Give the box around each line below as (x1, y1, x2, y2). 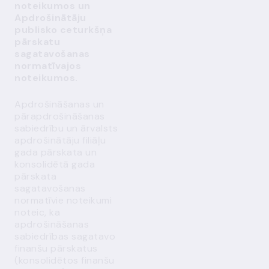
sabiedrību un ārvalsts (14, 122, 118, 134)
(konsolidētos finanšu (14, 254, 115, 267)
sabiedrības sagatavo (14, 230, 115, 243)
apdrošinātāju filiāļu (14, 134, 106, 147)
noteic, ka (14, 206, 60, 219)
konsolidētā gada (14, 158, 95, 171)
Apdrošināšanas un (14, 98, 104, 110)
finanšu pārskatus (14, 242, 98, 255)
